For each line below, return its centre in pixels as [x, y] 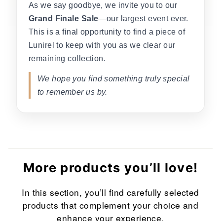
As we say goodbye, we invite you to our [103, 5]
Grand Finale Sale [64, 19]
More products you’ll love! [110, 168]
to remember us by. [73, 92]
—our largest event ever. [143, 19]
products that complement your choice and [110, 205]
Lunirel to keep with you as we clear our [102, 45]
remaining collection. [67, 59]
